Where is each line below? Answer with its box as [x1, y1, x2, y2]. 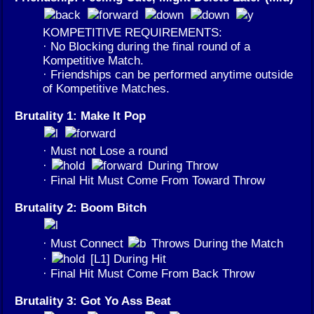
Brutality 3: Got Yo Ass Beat [15, 293, 171, 308]
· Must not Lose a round [43, 143, 168, 158]
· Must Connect [43, 235, 127, 250]
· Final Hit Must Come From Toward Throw [43, 172, 265, 187]
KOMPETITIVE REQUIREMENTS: [43, 25, 222, 39]
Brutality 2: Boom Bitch [15, 200, 146, 214]
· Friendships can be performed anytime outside [43, 67, 293, 81]
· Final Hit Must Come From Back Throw [43, 266, 254, 280]
